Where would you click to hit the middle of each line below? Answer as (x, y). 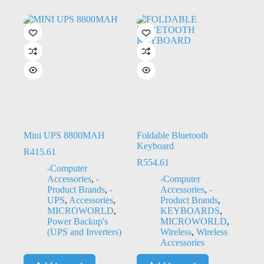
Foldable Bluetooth (172, 135)
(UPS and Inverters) (84, 232)
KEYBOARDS (190, 210)
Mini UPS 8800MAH (64, 135)
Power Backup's (77, 221)
